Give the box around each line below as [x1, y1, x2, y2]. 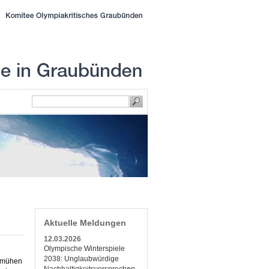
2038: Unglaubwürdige [44, 255, 119, 263]
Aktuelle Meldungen [44, 218, 126, 228]
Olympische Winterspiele [44, 244, 125, 253]
